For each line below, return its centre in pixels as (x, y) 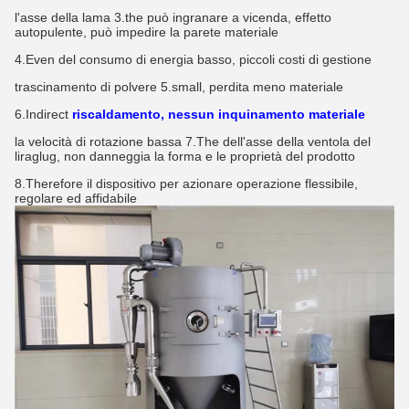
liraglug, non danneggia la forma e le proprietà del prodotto (185, 156)
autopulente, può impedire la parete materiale (147, 31)
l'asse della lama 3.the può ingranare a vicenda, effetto (173, 17)
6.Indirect (42, 114)
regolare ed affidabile (76, 198)
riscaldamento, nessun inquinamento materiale (219, 114)
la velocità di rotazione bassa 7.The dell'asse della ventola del (193, 141)
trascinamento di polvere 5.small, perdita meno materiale (179, 86)
